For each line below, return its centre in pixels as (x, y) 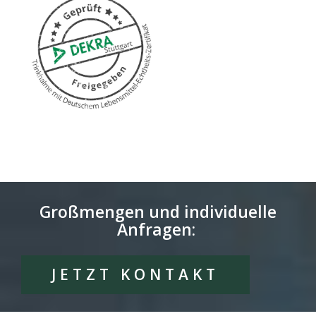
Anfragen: (158, 230)
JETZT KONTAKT (135, 275)
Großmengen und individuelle (158, 212)
